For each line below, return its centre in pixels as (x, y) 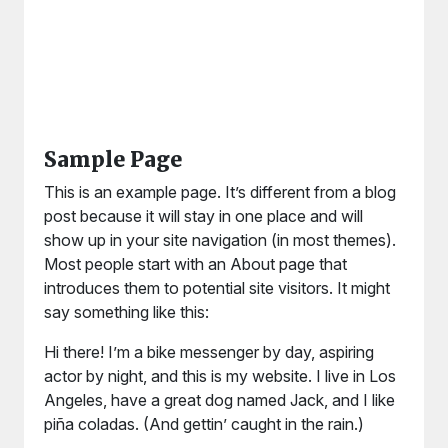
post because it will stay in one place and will (203, 216)
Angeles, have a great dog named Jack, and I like (219, 400)
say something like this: (126, 312)
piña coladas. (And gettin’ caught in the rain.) (204, 424)
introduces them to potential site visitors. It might (217, 288)
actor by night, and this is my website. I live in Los (220, 376)
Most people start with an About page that (195, 264)
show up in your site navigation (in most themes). (220, 240)
